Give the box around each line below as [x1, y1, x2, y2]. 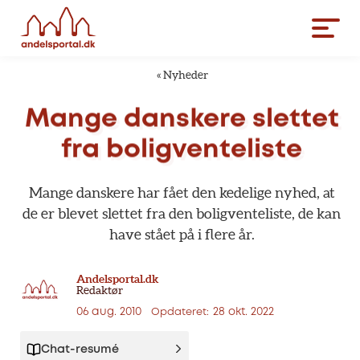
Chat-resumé [41, 345, 119, 355]
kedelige [219, 184, 272, 201]
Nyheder [162, 68, 208, 81]
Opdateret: [151, 308, 209, 317]
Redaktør [76, 284, 123, 297]
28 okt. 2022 [213, 307, 274, 317]
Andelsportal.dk [76, 272, 158, 285]
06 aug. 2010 [76, 307, 151, 317]
